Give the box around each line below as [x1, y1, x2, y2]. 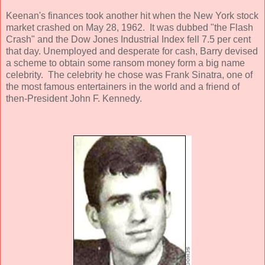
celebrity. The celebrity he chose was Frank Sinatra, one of [6, 69, 253, 80]
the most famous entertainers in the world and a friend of [6, 81, 240, 92]
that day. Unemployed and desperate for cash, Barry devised [6, 46, 258, 56]
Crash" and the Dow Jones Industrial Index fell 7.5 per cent [6, 34, 251, 44]
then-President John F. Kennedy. [6, 93, 142, 104]
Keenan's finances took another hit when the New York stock [6, 10, 258, 21]
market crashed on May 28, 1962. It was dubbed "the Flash [6, 22, 253, 33]
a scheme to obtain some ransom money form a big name [6, 57, 245, 68]
